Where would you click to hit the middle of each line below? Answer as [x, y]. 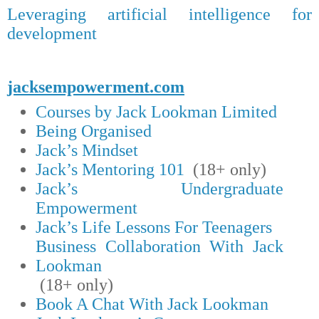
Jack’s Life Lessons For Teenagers [153, 228]
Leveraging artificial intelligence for [159, 15]
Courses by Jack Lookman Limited [156, 112]
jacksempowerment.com [96, 87]
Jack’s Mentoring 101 [110, 170]
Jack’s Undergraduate [159, 189]
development [52, 34]
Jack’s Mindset [87, 151]
